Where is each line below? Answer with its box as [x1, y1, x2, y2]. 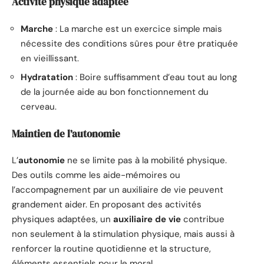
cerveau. [21, 101, 57, 113]
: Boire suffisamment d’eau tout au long [73, 71, 237, 84]
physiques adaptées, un [12, 213, 113, 226]
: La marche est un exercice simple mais [53, 22, 222, 35]
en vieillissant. [21, 52, 79, 64]
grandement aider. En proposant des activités [12, 199, 202, 211]
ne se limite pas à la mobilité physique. [65, 154, 227, 167]
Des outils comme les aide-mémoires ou [12, 169, 180, 181]
